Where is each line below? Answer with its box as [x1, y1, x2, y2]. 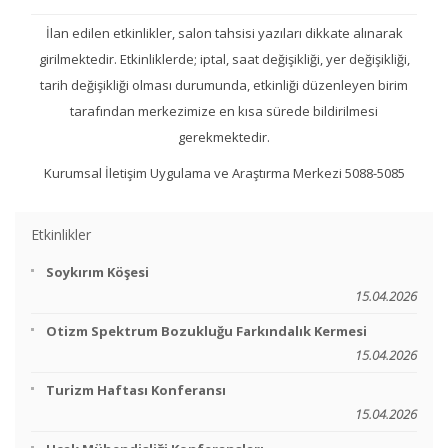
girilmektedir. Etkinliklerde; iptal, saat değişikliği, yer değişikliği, [38, 50, 410, 68]
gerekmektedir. [178, 128, 270, 146]
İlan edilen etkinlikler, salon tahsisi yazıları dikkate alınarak [45, 24, 403, 42]
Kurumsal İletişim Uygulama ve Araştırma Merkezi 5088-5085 [43, 164, 405, 182]
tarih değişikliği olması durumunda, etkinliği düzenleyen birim [40, 76, 408, 94]
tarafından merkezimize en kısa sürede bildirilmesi [70, 102, 378, 120]
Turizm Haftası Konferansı [46, 381, 226, 399]
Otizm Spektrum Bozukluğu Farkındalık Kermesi [46, 322, 367, 340]
